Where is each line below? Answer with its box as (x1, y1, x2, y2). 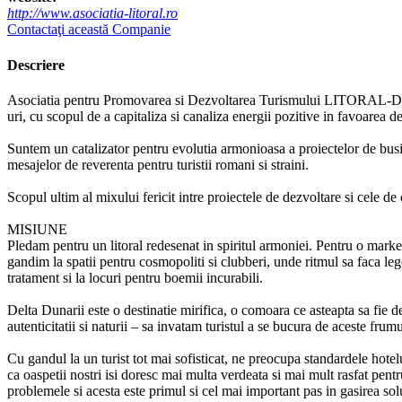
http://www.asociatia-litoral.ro (7, 5, 178, 22)
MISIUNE (7, 221, 67, 237)
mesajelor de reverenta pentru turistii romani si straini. (7, 156, 309, 172)
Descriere (7, 57, 65, 73)
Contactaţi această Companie (7, 22, 170, 38)
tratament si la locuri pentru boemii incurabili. (7, 269, 263, 285)
